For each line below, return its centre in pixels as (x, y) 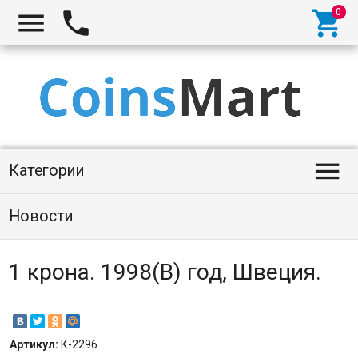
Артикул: (35, 345)
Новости (41, 216)
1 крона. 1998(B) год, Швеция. (165, 272)
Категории (46, 171)
